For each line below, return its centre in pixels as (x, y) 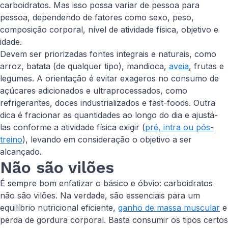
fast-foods (169, 103)
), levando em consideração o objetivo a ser (107, 139)
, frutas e (206, 66)
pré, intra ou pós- (179, 127)
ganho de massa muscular (169, 208)
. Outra (202, 103)
